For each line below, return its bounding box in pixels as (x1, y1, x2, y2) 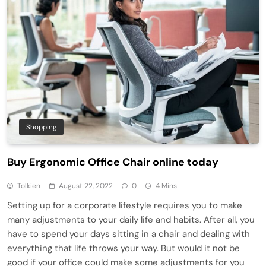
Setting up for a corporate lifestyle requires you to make (7, 199, 242, 212)
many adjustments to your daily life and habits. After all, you (7, 214, 255, 226)
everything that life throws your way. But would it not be (7, 242, 240, 255)
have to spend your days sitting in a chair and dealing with (7, 228, 250, 240)
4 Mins (156, 181, 177, 191)
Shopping (26, 122, 56, 132)
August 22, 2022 (59, 181, 113, 191)
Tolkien (17, 181, 40, 191)
